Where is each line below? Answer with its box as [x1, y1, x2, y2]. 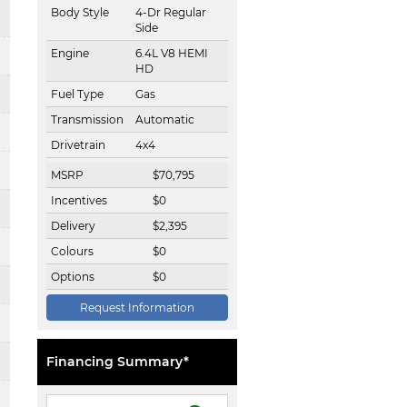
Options [51, 270, 94, 283]
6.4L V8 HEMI [135, 46, 208, 60]
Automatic [135, 113, 194, 126]
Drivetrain [51, 138, 105, 152]
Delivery [51, 219, 95, 233]
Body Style [51, 5, 109, 19]
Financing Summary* [46, 353, 189, 370]
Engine [51, 46, 89, 60]
